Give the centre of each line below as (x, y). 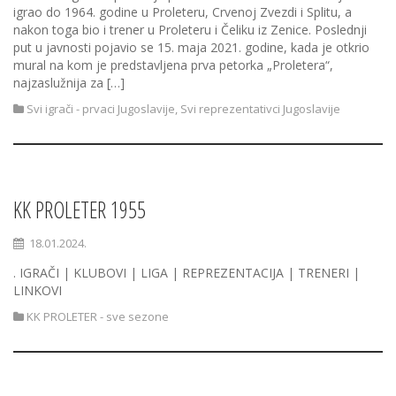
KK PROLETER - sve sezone (98, 316)
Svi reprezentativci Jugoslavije (260, 109)
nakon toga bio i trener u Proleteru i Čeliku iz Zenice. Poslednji (190, 30)
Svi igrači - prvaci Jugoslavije (101, 109)
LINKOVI (38, 290)
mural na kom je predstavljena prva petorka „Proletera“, (173, 65)
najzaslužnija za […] (69, 83)
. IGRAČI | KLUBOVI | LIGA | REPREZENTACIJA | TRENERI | (187, 273)
